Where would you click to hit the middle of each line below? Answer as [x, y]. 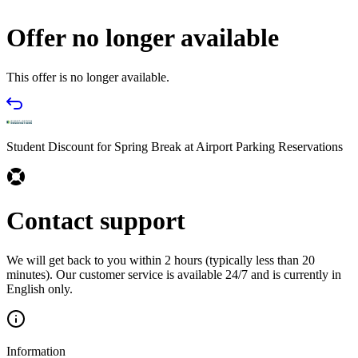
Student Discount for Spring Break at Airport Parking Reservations [175, 146]
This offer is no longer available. [88, 77]
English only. [40, 288]
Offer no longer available [143, 38]
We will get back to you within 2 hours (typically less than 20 [161, 260]
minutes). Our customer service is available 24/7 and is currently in [174, 274]
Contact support [96, 221]
